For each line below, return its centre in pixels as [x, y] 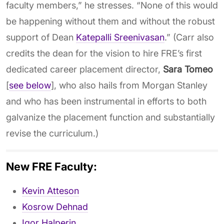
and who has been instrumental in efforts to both [106, 101]
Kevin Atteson [50, 191]
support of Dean [41, 37]
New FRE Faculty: [51, 166]
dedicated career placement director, [84, 69]
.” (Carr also [189, 37]
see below [30, 85]
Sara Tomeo [188, 69]
